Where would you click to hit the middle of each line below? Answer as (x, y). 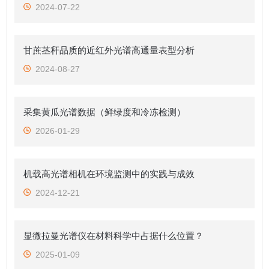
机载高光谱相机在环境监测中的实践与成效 (109, 174)
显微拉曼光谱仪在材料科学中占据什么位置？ (114, 235)
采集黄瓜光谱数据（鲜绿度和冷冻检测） (105, 112)
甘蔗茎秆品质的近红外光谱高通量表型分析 (109, 50)
